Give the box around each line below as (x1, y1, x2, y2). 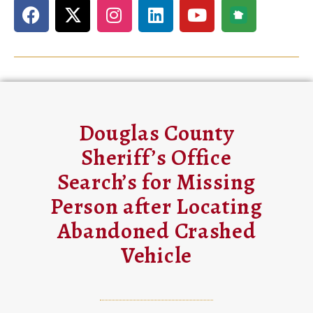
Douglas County (78, 117, 235, 148)
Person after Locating (50, 191, 263, 221)
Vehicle (121, 240, 192, 270)
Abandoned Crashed (57, 215, 256, 246)
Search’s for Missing (57, 166, 256, 197)
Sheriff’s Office (81, 142, 232, 173)
